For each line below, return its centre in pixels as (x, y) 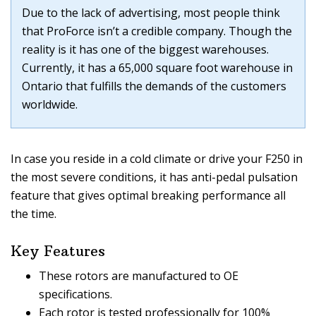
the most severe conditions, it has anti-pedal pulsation (154, 177)
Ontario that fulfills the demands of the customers (154, 86)
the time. (34, 214)
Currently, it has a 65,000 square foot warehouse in (157, 68)
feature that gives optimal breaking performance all (148, 196)
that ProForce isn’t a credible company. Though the (157, 31)
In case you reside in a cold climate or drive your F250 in (157, 159)
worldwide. (50, 105)
